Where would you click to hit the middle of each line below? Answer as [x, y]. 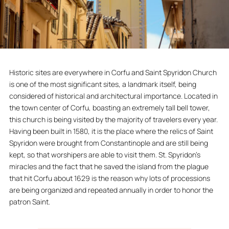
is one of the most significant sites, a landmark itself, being [102, 84]
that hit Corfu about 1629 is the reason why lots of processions [109, 178]
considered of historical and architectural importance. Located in [113, 96]
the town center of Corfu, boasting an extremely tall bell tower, [109, 108]
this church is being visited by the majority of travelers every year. [113, 119]
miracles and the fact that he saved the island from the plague [109, 166]
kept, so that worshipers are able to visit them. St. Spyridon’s [105, 155]
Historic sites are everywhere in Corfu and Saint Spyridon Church [113, 72]
